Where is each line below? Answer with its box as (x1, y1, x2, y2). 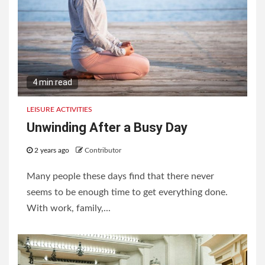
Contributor (85, 147, 121, 154)
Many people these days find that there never (27, 172, 214, 182)
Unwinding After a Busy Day (27, 120, 188, 135)
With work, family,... (27, 203, 111, 214)
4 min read (33, 77, 72, 88)
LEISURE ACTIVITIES (27, 106, 92, 114)
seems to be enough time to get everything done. (27, 188, 228, 198)
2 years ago (33, 147, 71, 154)
